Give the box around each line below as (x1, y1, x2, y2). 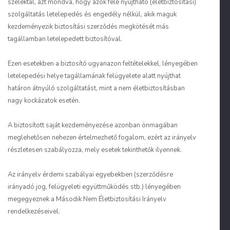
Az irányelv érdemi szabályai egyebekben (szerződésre (8, 170, 173, 179)
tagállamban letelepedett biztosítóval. (8, 34, 122, 44)
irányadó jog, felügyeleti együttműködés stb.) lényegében (8, 182, 181, 191)
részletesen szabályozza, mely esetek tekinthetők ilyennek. (8, 145, 182, 155)
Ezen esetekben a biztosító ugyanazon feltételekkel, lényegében (8, 59, 198, 68)
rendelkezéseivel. (8, 207, 60, 216)
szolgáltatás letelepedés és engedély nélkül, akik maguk (8, 10, 177, 19)
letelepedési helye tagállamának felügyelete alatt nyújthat (8, 71, 181, 81)
